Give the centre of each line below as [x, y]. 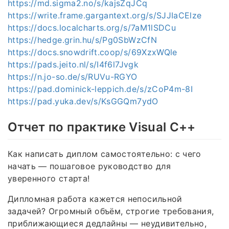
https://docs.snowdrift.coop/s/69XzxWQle [93, 52]
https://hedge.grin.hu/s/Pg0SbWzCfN [82, 40]
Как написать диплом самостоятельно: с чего [105, 154]
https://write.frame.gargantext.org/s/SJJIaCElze [105, 16]
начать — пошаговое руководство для [89, 166]
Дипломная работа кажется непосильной [95, 199]
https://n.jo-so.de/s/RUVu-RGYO [73, 77]
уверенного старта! [49, 178]
